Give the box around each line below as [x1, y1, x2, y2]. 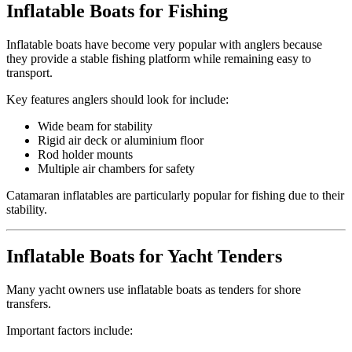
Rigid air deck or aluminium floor [38, 133, 203, 147]
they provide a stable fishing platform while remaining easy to [6, 51, 311, 65]
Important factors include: [6, 324, 133, 338]
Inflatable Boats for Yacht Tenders [6, 246, 282, 267]
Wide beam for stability [38, 119, 152, 133]
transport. [6, 65, 53, 79]
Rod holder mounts [38, 147, 133, 161]
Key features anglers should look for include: [6, 92, 229, 106]
